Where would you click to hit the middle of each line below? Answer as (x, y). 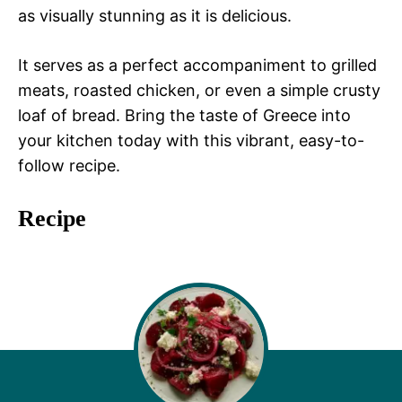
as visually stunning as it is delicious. (155, 16)
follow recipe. (69, 166)
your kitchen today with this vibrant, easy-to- (191, 141)
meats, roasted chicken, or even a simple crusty (199, 91)
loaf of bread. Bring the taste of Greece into (184, 116)
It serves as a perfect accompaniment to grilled (197, 66)
